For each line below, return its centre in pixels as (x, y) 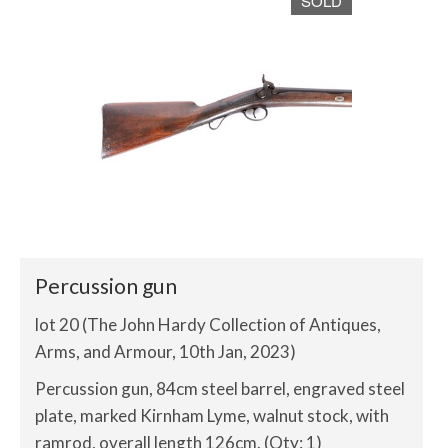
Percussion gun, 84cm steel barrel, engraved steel (220, 388)
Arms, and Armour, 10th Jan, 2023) (165, 351)
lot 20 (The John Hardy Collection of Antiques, (208, 324)
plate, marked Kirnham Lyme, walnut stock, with (212, 415)
